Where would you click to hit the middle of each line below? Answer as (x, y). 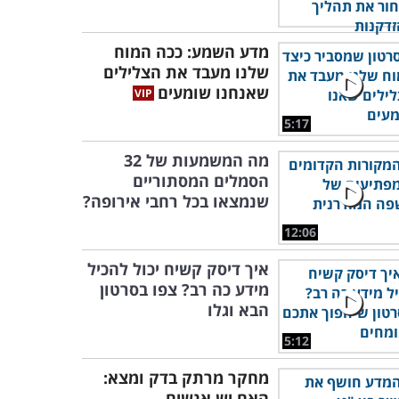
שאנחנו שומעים (213, 93)
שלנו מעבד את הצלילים (186, 72)
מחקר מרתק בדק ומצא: (186, 378)
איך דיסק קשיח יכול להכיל (178, 269)
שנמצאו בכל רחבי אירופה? (176, 201)
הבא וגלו (238, 310)
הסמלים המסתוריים (201, 181)
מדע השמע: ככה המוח (191, 52)
